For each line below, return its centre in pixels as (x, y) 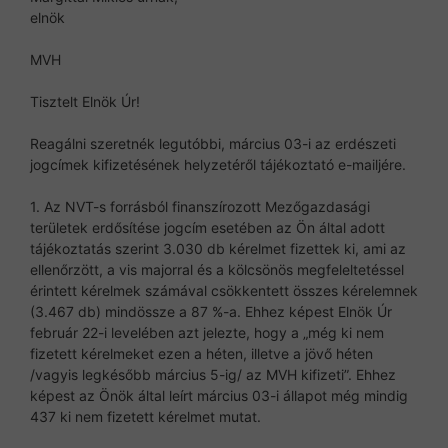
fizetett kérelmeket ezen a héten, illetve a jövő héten (201, 353)
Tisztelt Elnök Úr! (85, 101)
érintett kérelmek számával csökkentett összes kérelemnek (224, 290)
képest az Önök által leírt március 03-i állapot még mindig (219, 395)
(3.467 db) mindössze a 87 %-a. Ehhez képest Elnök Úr (211, 311)
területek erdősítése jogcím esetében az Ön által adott (207, 227)
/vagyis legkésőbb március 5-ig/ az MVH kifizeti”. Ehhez (213, 374)
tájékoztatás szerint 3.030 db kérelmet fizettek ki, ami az (218, 248)
